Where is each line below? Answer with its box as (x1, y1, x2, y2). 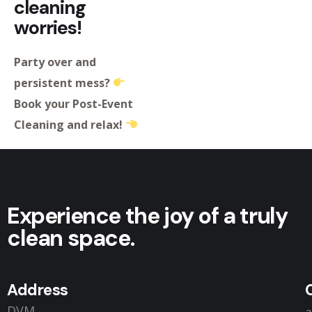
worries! (14, 15, 85, 40)
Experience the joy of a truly (7, 201, 288, 231)
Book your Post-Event (14, 95, 133, 111)
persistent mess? (14, 75, 110, 91)
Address (7, 279, 68, 300)
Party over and (14, 54, 96, 70)
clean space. (7, 223, 134, 253)
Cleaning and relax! (14, 116, 123, 132)
